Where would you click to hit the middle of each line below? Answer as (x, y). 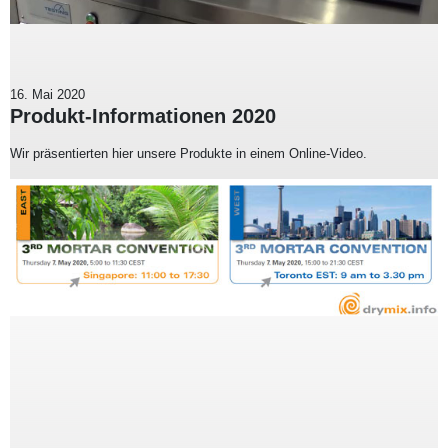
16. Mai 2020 (47, 94)
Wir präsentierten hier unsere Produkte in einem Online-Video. (188, 153)
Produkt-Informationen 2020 (143, 115)
